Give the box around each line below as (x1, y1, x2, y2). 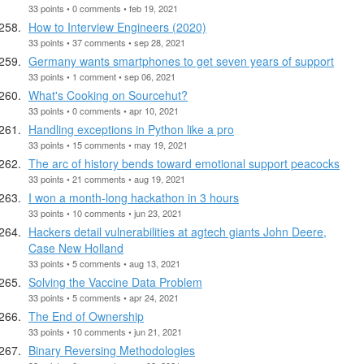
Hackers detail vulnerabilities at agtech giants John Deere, (28, 223, 327, 240)
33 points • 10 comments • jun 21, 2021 (28, 324, 182, 338)
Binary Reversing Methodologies (28, 341, 195, 358)
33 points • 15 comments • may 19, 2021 (28, 137, 188, 151)
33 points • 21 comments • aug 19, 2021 (28, 171, 185, 185)
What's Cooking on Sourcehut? (28, 86, 188, 103)
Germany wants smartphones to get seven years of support (28, 52, 334, 69)
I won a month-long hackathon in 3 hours (28, 188, 239, 206)
